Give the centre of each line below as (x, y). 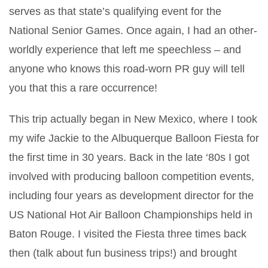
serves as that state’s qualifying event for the (115, 11)
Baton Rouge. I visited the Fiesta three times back (128, 234)
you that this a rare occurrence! (83, 88)
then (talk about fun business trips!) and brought (123, 253)
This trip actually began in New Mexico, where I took (133, 119)
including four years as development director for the (131, 196)
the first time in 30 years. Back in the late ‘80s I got (129, 157)
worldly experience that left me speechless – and (125, 50)
